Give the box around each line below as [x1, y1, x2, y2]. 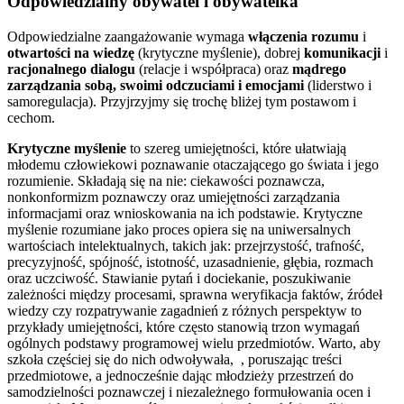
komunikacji [304, 44, 381, 60]
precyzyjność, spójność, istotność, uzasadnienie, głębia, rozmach [7, 253, 373, 270]
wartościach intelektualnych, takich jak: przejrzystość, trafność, [7, 237, 364, 253]
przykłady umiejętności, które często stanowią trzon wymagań [7, 318, 360, 335]
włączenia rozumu [248, 28, 363, 44]
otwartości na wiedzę [7, 44, 134, 60]
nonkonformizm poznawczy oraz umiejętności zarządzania [7, 188, 340, 205]
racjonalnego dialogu [7, 60, 135, 77]
